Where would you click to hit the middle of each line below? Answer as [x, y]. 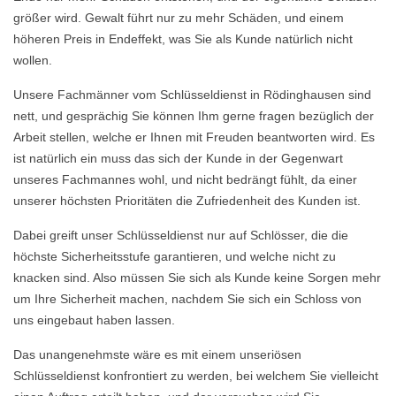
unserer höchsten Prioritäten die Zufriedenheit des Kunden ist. [187, 201]
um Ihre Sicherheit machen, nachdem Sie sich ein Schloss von [187, 299]
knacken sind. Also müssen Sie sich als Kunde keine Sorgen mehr [197, 278]
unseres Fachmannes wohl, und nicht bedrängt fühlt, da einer [185, 179]
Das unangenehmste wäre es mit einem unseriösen [157, 354]
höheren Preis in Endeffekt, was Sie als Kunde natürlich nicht [183, 39]
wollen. [33, 60]
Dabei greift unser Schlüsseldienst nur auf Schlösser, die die [181, 235]
